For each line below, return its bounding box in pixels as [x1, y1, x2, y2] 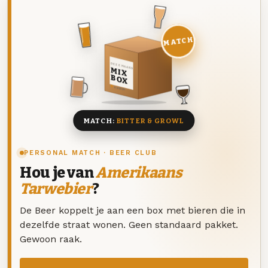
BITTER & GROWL [116, 116, 185, 125]
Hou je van [20, 164, 96, 182]
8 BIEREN [114, 86, 125, 92]
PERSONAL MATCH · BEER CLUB [24, 149, 157, 157]
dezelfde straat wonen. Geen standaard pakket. [20, 218, 238, 230]
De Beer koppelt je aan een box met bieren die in [20, 204, 245, 216]
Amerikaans [95, 164, 182, 182]
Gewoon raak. [20, 233, 82, 245]
